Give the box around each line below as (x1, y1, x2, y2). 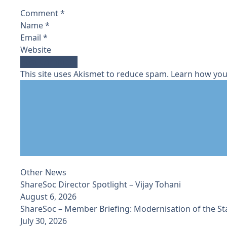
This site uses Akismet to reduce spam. (20, 68, 171, 80)
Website (20, 44, 51, 55)
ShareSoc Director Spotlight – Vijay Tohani (20, 178, 181, 190)
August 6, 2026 (20, 191, 77, 202)
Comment (20, 7, 60, 19)
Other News (20, 166, 66, 178)
